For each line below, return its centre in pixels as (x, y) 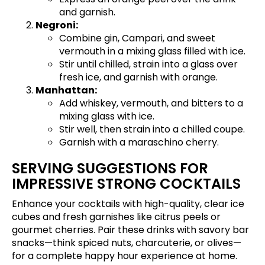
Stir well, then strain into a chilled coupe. (152, 130)
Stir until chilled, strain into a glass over (148, 64)
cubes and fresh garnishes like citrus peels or (116, 217)
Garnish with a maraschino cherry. (139, 143)
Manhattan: (66, 91)
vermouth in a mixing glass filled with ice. (152, 51)
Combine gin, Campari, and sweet (137, 38)
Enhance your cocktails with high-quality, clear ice (128, 204)
